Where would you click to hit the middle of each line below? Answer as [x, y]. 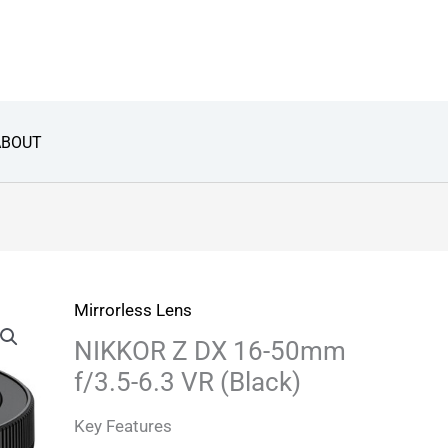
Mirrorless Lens [132, 310]
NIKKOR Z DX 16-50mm [209, 351]
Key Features [122, 426]
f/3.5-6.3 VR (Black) [187, 382]
